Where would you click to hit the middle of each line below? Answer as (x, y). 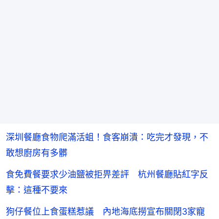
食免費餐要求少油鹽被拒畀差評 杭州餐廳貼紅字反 (107, 174)
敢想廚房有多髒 (37, 153)
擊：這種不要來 (37, 190)
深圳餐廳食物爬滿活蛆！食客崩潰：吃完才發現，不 (107, 137)
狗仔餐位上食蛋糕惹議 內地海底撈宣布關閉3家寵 (105, 211)
